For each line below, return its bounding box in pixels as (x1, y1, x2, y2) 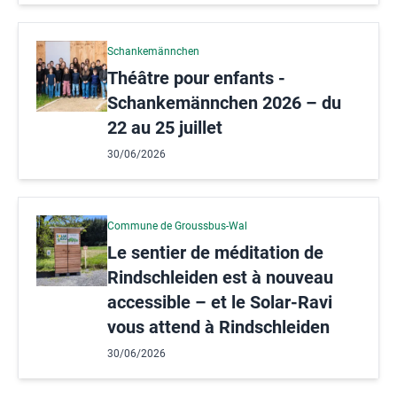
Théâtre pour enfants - (107, 66, 285, 89)
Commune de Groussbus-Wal (107, 219, 247, 232)
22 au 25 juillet (107, 116, 222, 138)
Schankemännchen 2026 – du (107, 91, 341, 113)
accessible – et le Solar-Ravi (107, 291, 332, 313)
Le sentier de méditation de (107, 241, 323, 263)
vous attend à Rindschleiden (107, 315, 330, 338)
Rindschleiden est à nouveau (107, 266, 333, 288)
